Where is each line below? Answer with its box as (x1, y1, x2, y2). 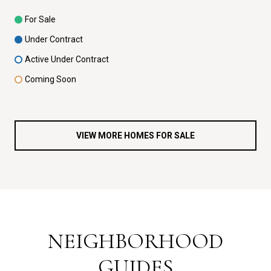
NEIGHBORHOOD (48, 227, 223, 254)
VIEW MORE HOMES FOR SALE (76, 130, 195, 140)
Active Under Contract (25, 54, 109, 64)
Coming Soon (25, 74, 76, 84)
